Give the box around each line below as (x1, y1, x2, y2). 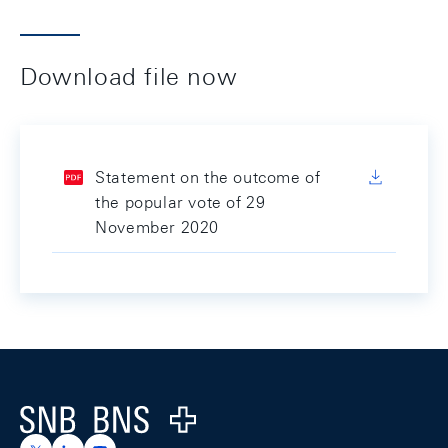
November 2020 (95, 218, 219, 237)
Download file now (20, 62, 238, 90)
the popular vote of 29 (95, 193, 266, 212)
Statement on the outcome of (95, 168, 321, 187)
